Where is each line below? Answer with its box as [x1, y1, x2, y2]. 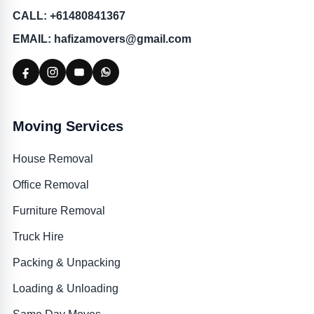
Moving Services [12, 118, 123, 134]
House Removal [12, 152, 93, 165]
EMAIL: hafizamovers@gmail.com [12, 32, 191, 45]
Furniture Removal [12, 204, 105, 217]
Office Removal [12, 178, 89, 191]
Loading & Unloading [12, 282, 118, 294]
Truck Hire [12, 230, 64, 243]
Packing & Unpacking [12, 256, 121, 268]
